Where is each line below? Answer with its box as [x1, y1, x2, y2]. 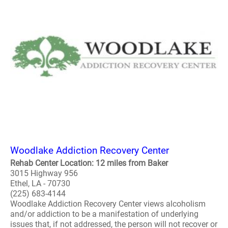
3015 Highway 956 [10, 168, 78, 178]
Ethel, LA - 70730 [10, 179, 70, 188]
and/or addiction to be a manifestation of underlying [10, 209, 198, 219]
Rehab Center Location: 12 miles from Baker [10, 158, 168, 168]
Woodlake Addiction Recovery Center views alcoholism [10, 199, 206, 209]
